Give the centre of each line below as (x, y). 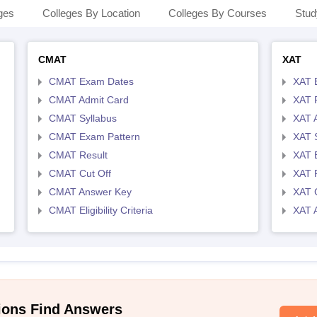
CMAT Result (78, 155)
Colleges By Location (91, 13)
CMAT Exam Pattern (94, 137)
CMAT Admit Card (88, 100)
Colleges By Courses (218, 13)
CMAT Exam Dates (91, 81)
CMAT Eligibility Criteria (100, 210)
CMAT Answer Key (90, 192)
